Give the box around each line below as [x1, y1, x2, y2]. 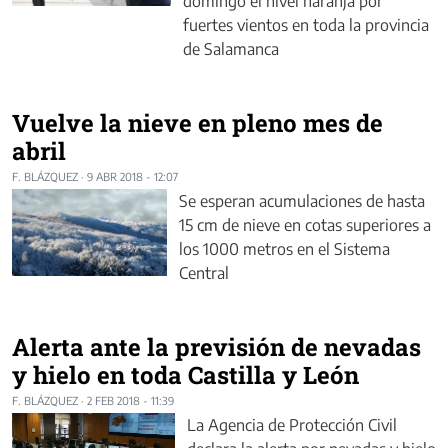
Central [178, 262, 229, 283]
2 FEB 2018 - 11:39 [87, 393, 174, 407]
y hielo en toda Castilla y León [12, 358, 359, 391]
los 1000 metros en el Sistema [178, 238, 390, 259]
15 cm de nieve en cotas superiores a [178, 214, 431, 235]
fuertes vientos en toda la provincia [183, 14, 429, 35]
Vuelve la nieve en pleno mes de [12, 106, 383, 139]
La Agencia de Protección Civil [186, 414, 397, 435]
